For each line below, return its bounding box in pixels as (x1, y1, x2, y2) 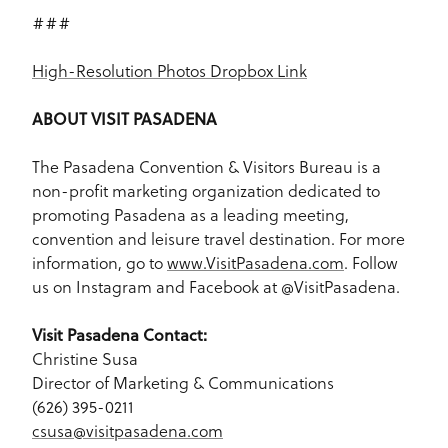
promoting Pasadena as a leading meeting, (32, 204, 349, 226)
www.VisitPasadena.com (167, 252, 344, 274)
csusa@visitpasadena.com (32, 420, 223, 442)
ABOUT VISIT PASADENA (32, 107, 217, 130)
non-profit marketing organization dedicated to (32, 180, 380, 202)
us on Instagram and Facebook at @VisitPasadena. (32, 276, 400, 298)
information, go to (32, 252, 167, 274)
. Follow (344, 252, 398, 274)
